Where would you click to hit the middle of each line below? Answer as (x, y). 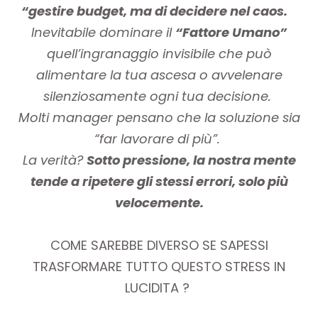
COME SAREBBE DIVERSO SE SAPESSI (159, 245)
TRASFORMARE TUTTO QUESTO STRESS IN (159, 266)
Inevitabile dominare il (103, 32)
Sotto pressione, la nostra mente (191, 160)
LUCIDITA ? (159, 287)
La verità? (54, 160)
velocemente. (159, 202)
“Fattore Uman (224, 32)
